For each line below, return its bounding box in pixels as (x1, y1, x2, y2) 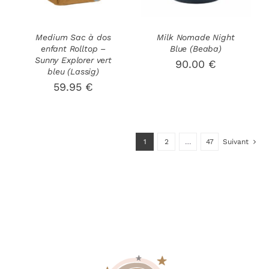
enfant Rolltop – (40, 43, 106, 53)
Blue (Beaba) (170, 43, 222, 53)
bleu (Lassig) (47, 66, 99, 76)
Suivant (223, 137, 249, 146)
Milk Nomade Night (157, 32, 235, 42)
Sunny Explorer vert (35, 55, 112, 65)
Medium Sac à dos (35, 32, 111, 42)
